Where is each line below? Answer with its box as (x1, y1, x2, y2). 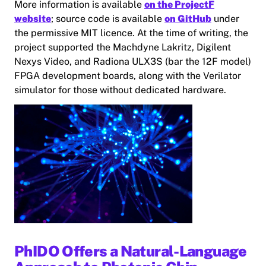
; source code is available (51, 13, 164, 25)
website (14, 13, 51, 25)
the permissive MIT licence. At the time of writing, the (14, 27, 248, 39)
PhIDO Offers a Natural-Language (14, 242, 247, 261)
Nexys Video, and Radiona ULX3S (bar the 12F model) (14, 56, 251, 68)
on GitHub (164, 13, 211, 25)
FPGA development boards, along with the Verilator (14, 70, 241, 82)
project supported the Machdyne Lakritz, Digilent (14, 42, 231, 53)
